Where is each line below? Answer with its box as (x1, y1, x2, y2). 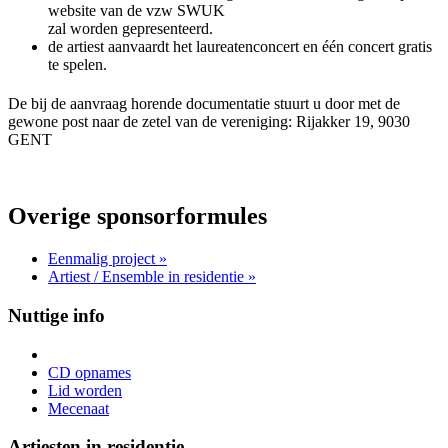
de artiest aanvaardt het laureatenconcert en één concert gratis (48, 38, 432, 55)
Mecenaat (48, 399, 109, 417)
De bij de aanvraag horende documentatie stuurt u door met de (8, 95, 400, 113)
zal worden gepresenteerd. (48, 20, 213, 37)
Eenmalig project (48, 250, 155, 268)
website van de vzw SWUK (48, 2, 225, 19)
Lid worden (48, 381, 122, 399)
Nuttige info (8, 304, 105, 326)
